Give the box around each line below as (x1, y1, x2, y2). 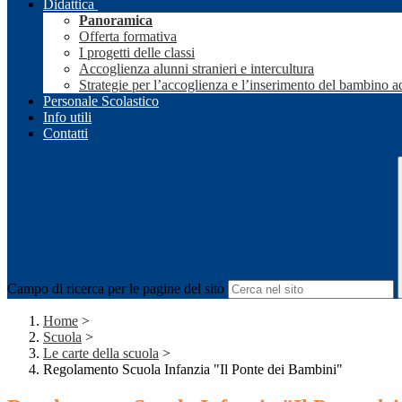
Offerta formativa (79, 29, 177, 45)
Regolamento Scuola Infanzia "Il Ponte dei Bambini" (43, 362, 343, 378)
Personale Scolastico (43, 93, 159, 109)
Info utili (43, 109, 92, 126)
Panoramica (79, 13, 153, 29)
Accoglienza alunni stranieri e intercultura (79, 61, 314, 77)
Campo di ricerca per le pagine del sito (7, 281, 224, 297)
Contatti (43, 126, 88, 142)
